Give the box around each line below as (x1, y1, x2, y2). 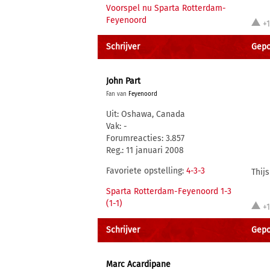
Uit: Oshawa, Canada (106, 109, 185, 119)
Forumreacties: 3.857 (106, 133, 184, 143)
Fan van (106, 90, 128, 98)
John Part (106, 76, 140, 86)
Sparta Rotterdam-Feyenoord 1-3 (106, 186, 231, 196)
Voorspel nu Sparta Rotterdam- (106, 3, 226, 13)
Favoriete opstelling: (106, 166, 186, 176)
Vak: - (106, 121, 127, 131)
